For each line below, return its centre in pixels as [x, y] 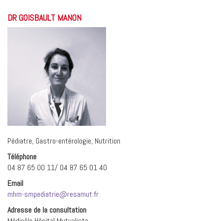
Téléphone [22, 157]
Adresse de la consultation [47, 210]
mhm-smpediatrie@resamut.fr [53, 194]
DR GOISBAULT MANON [44, 18]
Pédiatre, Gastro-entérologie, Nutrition [64, 141]
